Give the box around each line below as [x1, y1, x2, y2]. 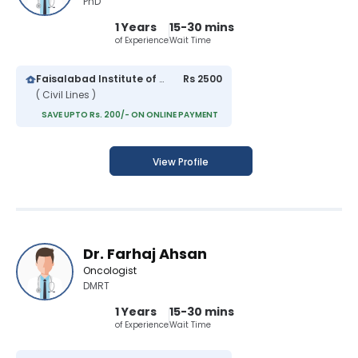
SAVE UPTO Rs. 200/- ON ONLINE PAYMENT [42, 109, 218, 121]
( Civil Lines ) [36, 88, 96, 102]
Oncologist [83, 264, 137, 278]
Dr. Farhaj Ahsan [83, 244, 207, 265]
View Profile [153, 155, 209, 169]
